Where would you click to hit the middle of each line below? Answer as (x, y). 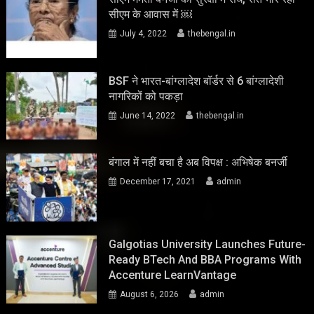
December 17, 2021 (158, 182)
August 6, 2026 (150, 294)
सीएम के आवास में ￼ (151, 14)
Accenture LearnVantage (173, 275)
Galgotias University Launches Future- (207, 244)
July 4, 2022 (144, 33)
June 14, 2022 (148, 115)
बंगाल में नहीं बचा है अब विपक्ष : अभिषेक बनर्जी (198, 163)
